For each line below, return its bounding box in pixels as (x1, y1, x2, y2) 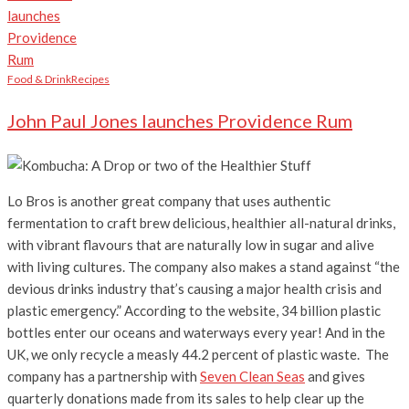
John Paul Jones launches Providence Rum (7, 109, 352, 131)
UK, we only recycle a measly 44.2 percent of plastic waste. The (7, 345, 389, 362)
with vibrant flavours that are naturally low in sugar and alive (7, 236, 374, 253)
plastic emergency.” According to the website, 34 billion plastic (7, 301, 381, 319)
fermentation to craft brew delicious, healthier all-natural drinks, (7, 214, 395, 231)
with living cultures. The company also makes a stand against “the (7, 257, 400, 275)
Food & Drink (7, 71, 71, 86)
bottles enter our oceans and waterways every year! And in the (7, 323, 385, 341)
